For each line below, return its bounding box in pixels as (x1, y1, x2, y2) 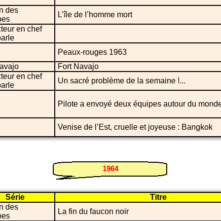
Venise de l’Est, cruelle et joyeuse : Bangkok (58, 122, 213, 131)
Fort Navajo (58, 62, 99, 71)
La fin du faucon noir (58, 207, 129, 216)
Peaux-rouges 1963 (58, 47, 127, 56)
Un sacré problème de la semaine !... (58, 76, 185, 85)
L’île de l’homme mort (58, 10, 132, 19)
